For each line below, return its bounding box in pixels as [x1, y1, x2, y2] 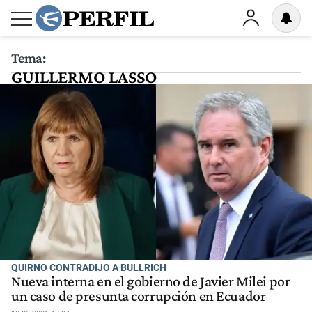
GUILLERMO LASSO [11, 67, 157, 87]
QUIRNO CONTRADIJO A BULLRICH [11, 262, 166, 273]
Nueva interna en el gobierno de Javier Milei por [11, 273, 290, 290]
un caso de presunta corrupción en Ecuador [11, 288, 266, 305]
